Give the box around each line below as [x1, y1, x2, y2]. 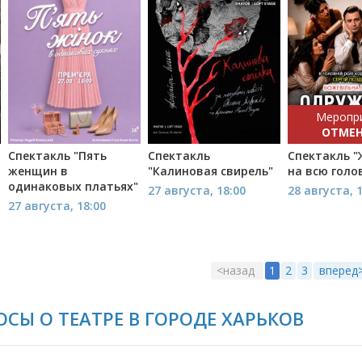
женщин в [8, 162, 69, 179]
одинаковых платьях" [8, 178, 139, 194]
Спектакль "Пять [8, 147, 107, 163]
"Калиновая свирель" [148, 162, 274, 179]
